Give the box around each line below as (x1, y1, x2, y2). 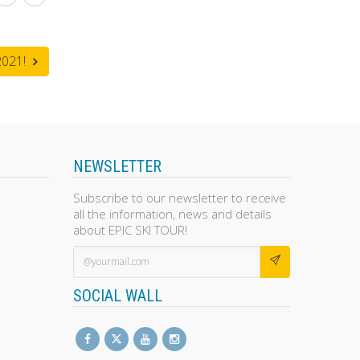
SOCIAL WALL (73, 285, 162, 305)
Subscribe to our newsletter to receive (73, 189, 286, 206)
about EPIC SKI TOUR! (73, 221, 187, 238)
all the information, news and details (73, 205, 272, 222)
